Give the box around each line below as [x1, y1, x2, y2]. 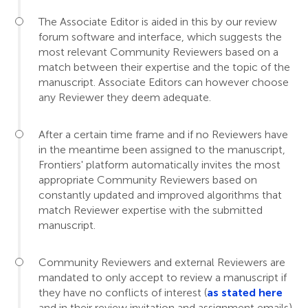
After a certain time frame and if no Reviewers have [38, 128, 288, 142]
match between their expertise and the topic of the [38, 60, 290, 74]
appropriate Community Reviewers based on [38, 173, 257, 187]
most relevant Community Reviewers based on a [38, 45, 278, 59]
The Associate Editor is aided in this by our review [38, 15, 277, 29]
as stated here [207, 286, 283, 300]
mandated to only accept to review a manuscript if [38, 271, 287, 285]
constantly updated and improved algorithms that [38, 188, 282, 202]
